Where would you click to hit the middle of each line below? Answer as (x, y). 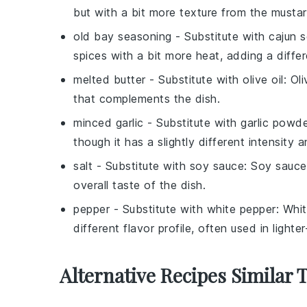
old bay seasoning (123, 36)
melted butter (110, 79)
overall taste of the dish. (139, 185)
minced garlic (109, 123)
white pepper (241, 209)
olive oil (263, 79)
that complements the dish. (147, 99)
